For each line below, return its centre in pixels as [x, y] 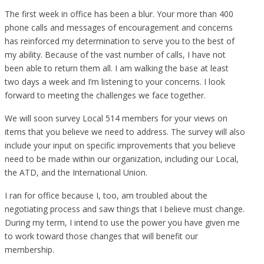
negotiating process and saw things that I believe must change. [125, 209]
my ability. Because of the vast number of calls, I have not [115, 54]
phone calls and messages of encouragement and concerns [119, 27]
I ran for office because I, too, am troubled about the [106, 195]
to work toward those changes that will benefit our [101, 236]
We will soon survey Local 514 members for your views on [116, 118]
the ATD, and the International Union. [76, 172]
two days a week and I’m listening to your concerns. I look [115, 81]
